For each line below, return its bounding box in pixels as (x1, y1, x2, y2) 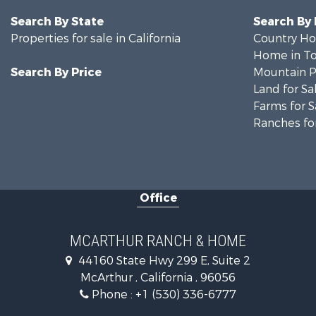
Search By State (11, 14, 104, 29)
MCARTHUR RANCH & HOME (70, 232, 246, 250)
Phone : (89, 287, 135, 302)
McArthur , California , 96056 (80, 270, 236, 285)
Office (139, 190, 177, 205)
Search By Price (11, 65, 102, 80)
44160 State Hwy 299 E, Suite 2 (75, 253, 250, 268)
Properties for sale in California (11, 31, 181, 46)
